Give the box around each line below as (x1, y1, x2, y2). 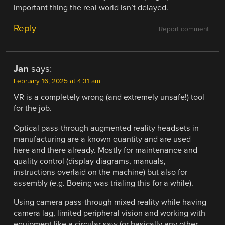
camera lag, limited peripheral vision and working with (14, 208, 206, 218)
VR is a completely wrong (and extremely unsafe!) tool (14, 92, 205, 103)
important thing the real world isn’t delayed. (14, 3, 169, 13)
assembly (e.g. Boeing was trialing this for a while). (14, 178, 194, 188)
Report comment (158, 25, 209, 34)
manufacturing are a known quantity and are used (14, 134, 191, 144)
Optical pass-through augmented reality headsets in (14, 123, 199, 133)
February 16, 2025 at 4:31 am (14, 77, 101, 86)
